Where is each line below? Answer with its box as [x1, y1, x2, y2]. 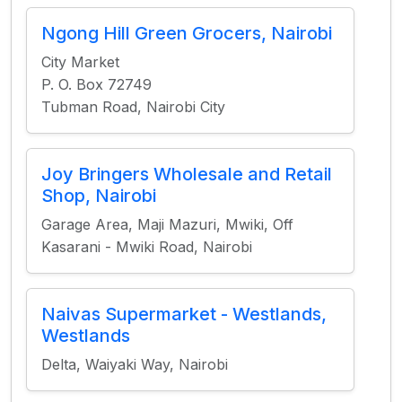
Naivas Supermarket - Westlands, [41, 303, 327, 325]
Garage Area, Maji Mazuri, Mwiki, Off [41, 215, 293, 233]
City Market [41, 53, 119, 71]
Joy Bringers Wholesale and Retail [41, 163, 332, 185]
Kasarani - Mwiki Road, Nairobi [41, 238, 252, 256]
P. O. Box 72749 [41, 75, 152, 93]
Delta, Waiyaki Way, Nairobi [41, 355, 228, 373]
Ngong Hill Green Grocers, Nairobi [41, 22, 332, 44]
